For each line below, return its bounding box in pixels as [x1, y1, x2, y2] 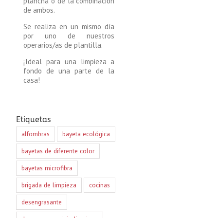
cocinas [89, 180, 110, 189]
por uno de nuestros [23, 31, 115, 40]
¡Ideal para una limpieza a [23, 56, 115, 66]
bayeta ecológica [62, 129, 110, 138]
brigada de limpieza [21, 180, 76, 189]
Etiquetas [16, 114, 51, 124]
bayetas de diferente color [21, 146, 94, 155]
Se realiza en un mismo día [23, 21, 115, 31]
